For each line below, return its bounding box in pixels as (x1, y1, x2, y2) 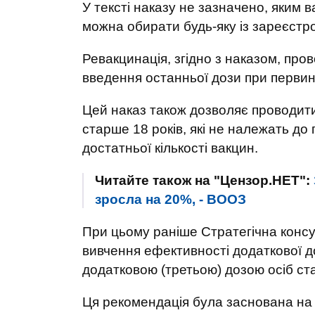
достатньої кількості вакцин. (82, 141, 258, 155)
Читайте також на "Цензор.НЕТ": (95, 173, 314, 188)
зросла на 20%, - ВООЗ (95, 192, 246, 207)
